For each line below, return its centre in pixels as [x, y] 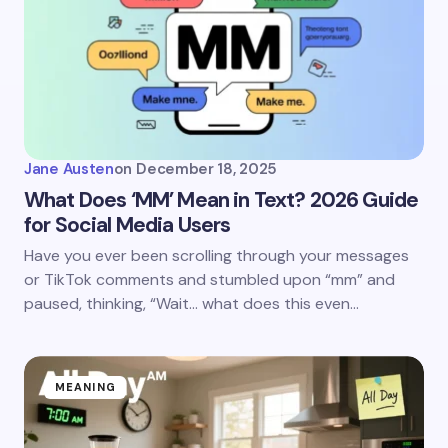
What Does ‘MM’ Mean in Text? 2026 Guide [221, 200]
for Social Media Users [127, 225]
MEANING [85, 387]
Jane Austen [69, 169]
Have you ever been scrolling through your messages [216, 256]
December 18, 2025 [207, 169]
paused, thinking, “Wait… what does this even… [191, 304]
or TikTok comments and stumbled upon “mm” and [209, 280]
